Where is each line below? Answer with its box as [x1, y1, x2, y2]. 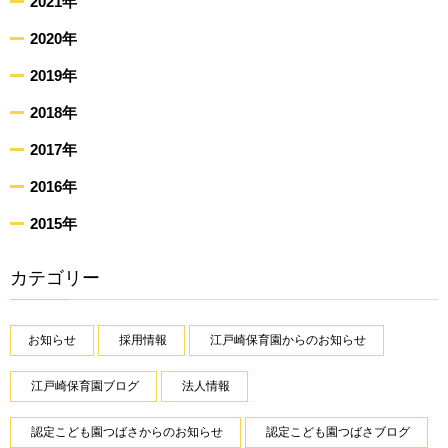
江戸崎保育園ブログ [31, 379, 139, 393]
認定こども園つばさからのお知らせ [31, 425, 223, 439]
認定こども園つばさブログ [266, 425, 410, 439]
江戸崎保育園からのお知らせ [210, 333, 366, 347]
